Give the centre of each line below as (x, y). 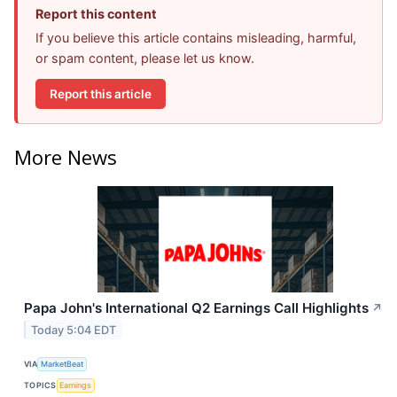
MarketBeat (62, 364)
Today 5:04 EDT (74, 330)
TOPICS (40, 385)
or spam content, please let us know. (145, 58)
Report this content (96, 14)
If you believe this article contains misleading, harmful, (196, 38)
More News (66, 156)
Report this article (101, 93)
